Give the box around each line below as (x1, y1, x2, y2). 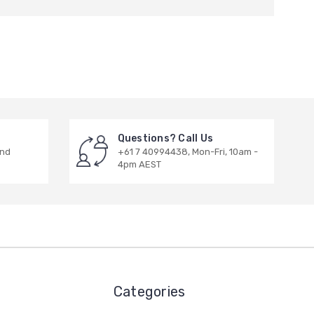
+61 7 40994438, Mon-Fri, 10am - (117, 146, 258, 157)
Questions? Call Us (117, 132, 213, 144)
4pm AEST (117, 158, 161, 170)
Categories (113, 282, 186, 300)
